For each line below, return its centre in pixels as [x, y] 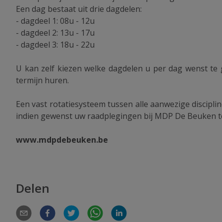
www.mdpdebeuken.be [62, 140]
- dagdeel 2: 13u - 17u [55, 33]
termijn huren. [42, 81]
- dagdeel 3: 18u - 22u [55, 45]
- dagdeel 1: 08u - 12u [55, 21]
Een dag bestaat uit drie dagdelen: [79, 9]
